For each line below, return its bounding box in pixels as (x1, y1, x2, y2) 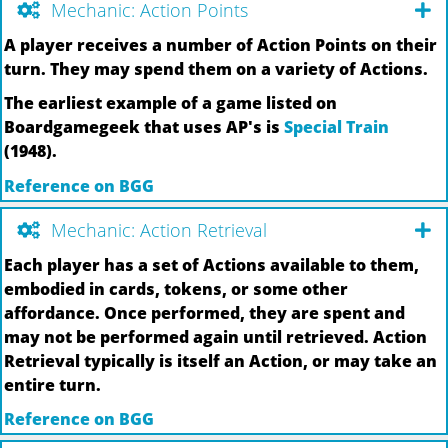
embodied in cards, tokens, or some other (4, 277, 348, 300)
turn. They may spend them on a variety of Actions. (4, 57, 428, 80)
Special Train (284, 116, 389, 139)
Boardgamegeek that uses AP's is (4, 116, 284, 139)
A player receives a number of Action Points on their (4, 33, 437, 56)
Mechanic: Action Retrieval (46, 217, 267, 242)
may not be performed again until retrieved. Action (4, 325, 427, 348)
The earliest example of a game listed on (4, 92, 337, 115)
